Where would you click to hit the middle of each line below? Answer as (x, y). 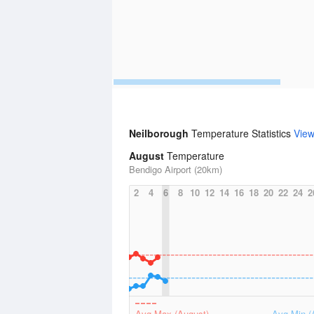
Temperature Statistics (243, 133)
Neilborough (160, 133)
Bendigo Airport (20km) (176, 169)
